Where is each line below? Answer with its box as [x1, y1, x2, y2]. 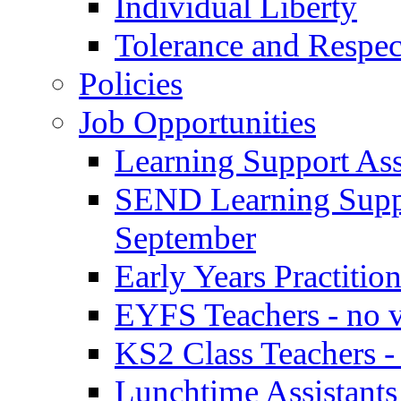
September [115, 218, 256, 256]
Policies [79, 64, 183, 102]
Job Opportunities [79, 103, 316, 141]
